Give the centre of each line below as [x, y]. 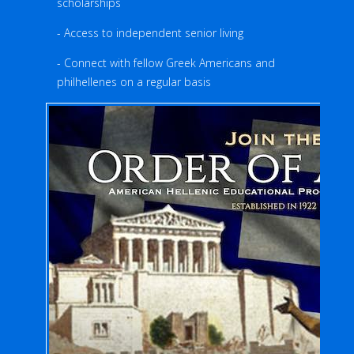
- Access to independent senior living [150, 33]
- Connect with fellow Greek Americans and [166, 63]
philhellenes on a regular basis [134, 82]
